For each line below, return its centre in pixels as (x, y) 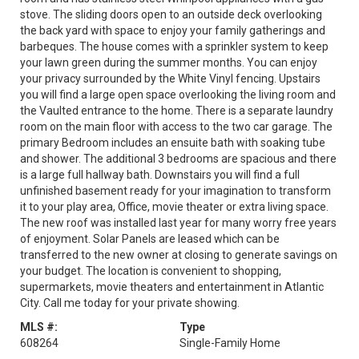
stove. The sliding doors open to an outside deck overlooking (171, 14)
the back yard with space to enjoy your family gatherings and (173, 30)
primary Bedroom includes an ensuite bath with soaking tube (173, 143)
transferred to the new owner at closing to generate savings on (179, 255)
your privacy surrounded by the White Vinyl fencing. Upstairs (170, 79)
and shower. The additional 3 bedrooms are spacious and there (178, 159)
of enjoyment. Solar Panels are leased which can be (150, 239)
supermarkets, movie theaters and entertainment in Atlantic (172, 287)
